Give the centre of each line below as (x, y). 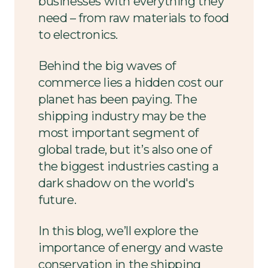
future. (57, 200)
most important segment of (119, 133)
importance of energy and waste (131, 248)
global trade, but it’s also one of (125, 150)
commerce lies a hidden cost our (131, 83)
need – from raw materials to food (134, 18)
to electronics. (78, 35)
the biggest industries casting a (129, 166)
